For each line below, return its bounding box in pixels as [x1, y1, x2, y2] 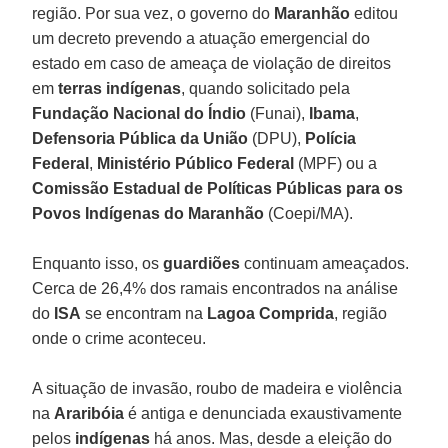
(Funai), [246, 104, 310, 122]
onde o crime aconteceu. [32, 329, 207, 347]
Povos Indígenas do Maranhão [32, 204, 265, 222]
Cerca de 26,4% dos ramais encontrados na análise [32, 279, 399, 297]
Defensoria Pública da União [32, 129, 249, 147]
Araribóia [54, 404, 125, 422]
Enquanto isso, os [32, 254, 164, 272]
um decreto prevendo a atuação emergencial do [32, 29, 371, 47]
